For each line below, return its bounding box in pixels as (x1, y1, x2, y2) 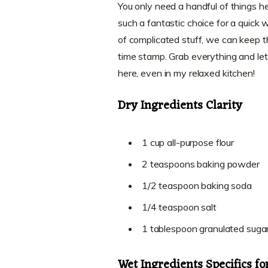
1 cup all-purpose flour (141, 136, 234, 148)
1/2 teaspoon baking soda (141, 179, 252, 191)
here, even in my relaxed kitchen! (117, 66, 255, 79)
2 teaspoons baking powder (141, 157, 260, 170)
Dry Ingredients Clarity (117, 95, 242, 117)
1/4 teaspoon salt (141, 200, 217, 213)
